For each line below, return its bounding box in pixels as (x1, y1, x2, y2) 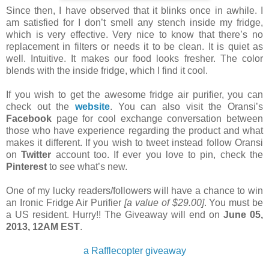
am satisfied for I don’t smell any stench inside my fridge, (6, 17, 263, 28)
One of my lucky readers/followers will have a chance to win (6, 186, 263, 196)
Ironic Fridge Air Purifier (17, 198, 125, 208)
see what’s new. (57, 162, 127, 172)
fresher (184, 53, 213, 64)
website (75, 101, 110, 112)
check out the (6, 101, 75, 112)
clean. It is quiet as (174, 41, 264, 52)
